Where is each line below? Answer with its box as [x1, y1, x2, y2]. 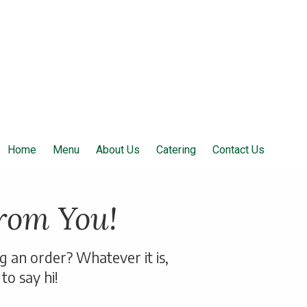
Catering [156, 143, 196, 156]
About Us [96, 143, 140, 156]
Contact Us [212, 143, 265, 156]
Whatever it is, [75, 248, 169, 267]
